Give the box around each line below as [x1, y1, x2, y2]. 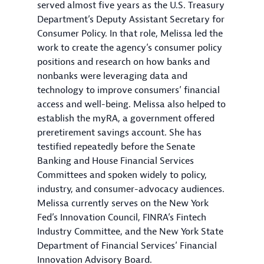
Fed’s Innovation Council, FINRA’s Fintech [37, 211, 206, 223]
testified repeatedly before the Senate [37, 140, 195, 153]
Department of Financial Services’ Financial [37, 239, 217, 252]
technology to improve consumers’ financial [37, 84, 220, 96]
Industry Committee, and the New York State [37, 225, 223, 237]
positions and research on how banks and [37, 55, 210, 68]
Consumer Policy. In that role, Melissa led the [37, 27, 223, 39]
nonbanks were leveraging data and [37, 70, 187, 82]
